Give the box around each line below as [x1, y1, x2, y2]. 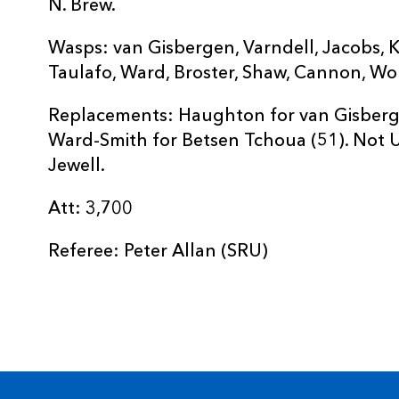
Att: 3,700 [48, 200, 133, 218]
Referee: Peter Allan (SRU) [48, 243, 268, 261]
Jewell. [48, 158, 105, 175]
